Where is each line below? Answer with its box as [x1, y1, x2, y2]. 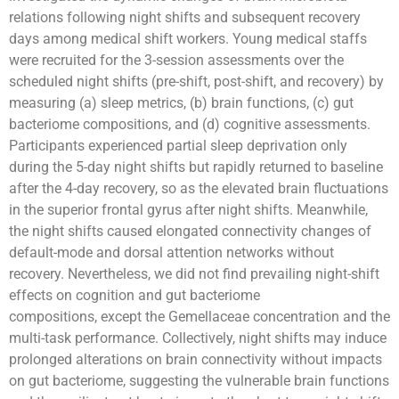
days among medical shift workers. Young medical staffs [9, 29, 367, 47]
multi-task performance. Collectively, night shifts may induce [9, 329, 387, 346]
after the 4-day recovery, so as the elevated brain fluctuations [9, 179, 388, 197]
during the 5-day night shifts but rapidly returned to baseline [9, 158, 383, 175]
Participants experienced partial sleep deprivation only [9, 136, 347, 154]
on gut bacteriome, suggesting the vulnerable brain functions [9, 371, 389, 389]
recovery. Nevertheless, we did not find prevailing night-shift [9, 265, 379, 282]
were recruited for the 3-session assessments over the [9, 51, 344, 69]
